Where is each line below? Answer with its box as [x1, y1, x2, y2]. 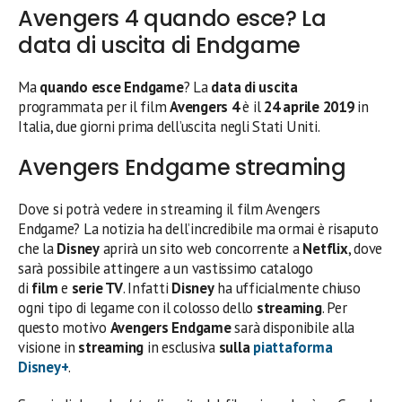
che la [18, 239, 57, 258]
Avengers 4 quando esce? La [18, 4, 327, 33]
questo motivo [18, 318, 110, 337]
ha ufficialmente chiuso [214, 278, 361, 298]
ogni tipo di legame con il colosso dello [18, 298, 257, 318]
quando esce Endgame [39, 77, 184, 97]
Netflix [302, 239, 348, 258]
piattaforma [253, 337, 333, 357]
